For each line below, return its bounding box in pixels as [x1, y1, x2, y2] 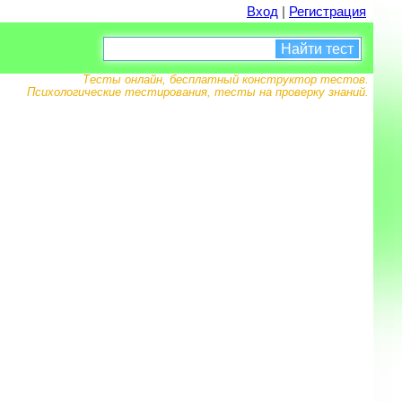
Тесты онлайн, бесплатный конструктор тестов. [83, 73, 369, 86]
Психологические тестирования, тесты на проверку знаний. [27, 85, 369, 99]
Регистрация [289, 4, 366, 19]
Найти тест [281, 40, 354, 57]
